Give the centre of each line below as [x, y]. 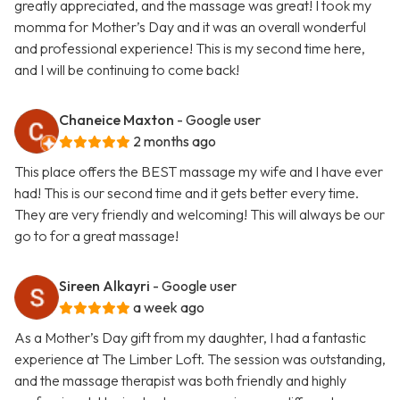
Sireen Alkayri [104, 286]
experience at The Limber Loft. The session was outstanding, [200, 359]
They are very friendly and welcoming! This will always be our [200, 215]
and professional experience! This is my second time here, [190, 49]
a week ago [169, 308]
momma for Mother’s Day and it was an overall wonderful [190, 27]
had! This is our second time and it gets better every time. [187, 193]
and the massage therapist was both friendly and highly [180, 381]
